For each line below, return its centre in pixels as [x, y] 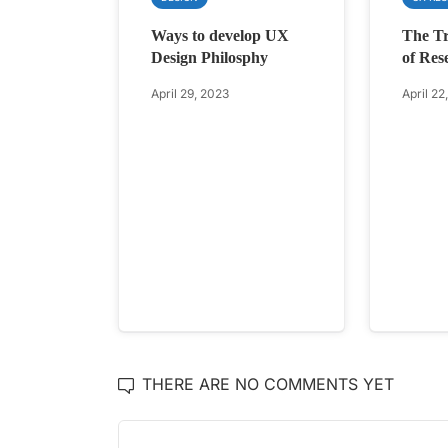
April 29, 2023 [190, 93]
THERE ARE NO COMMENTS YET [268, 384]
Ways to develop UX [220, 35]
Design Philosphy [209, 57]
